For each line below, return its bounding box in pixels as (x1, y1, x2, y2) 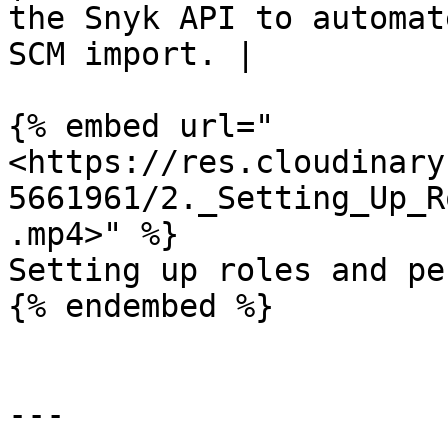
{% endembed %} (8, 288, 274, 324)
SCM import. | (8, 36, 255, 72)
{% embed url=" (8, 108, 274, 144)
